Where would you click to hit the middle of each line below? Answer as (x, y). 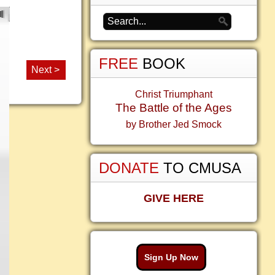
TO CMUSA (202, 168)
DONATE (131, 168)
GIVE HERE (174, 198)
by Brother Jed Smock (174, 124)
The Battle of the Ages (174, 108)
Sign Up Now (171, 257)
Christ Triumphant (174, 94)
